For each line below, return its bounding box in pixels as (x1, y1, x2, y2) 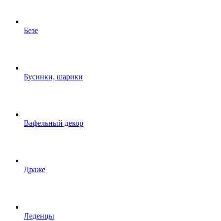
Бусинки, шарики (24, 73, 83, 81)
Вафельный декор (24, 119, 83, 127)
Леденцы (24, 212, 54, 220)
